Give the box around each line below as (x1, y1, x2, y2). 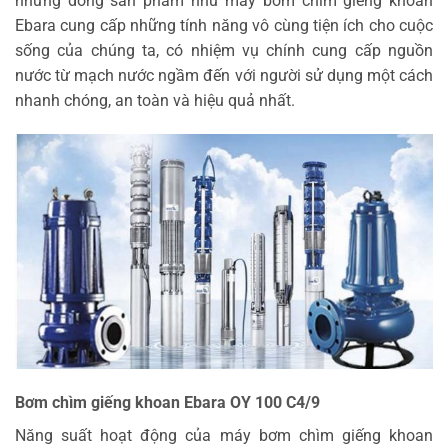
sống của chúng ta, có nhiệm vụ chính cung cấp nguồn (15, 41, 433, 61)
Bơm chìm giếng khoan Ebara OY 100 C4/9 (15, 393, 320, 413)
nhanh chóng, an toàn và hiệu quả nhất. (15, 91, 295, 111)
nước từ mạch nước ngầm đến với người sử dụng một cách (15, 66, 433, 86)
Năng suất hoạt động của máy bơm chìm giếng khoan (15, 426, 433, 446)
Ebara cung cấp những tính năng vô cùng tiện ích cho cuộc (15, 16, 433, 36)
